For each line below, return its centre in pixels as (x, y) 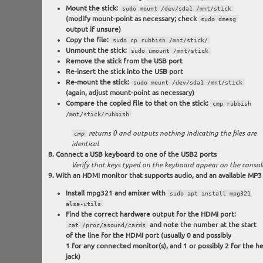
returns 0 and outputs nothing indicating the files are (171, 134)
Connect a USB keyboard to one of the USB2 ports (136, 154)
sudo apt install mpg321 (210, 193)
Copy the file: (88, 40)
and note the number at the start (202, 225)
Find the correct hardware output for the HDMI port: (151, 214)
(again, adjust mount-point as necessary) (130, 93)
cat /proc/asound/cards (107, 225)
